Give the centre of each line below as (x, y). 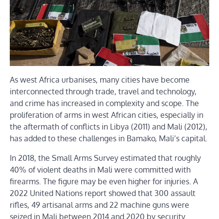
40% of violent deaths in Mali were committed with (100, 170)
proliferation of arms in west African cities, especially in (107, 115)
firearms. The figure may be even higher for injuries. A (104, 182)
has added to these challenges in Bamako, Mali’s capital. (109, 139)
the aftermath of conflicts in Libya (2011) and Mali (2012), (109, 127)
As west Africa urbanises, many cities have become (100, 80)
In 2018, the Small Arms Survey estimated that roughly (105, 158)
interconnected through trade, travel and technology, (103, 92)
